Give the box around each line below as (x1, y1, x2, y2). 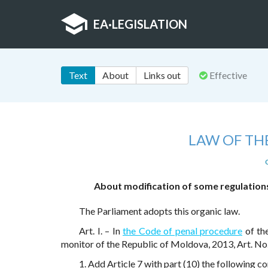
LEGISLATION (112, 17, 187, 31)
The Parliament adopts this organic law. (79, 205, 240, 217)
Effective (208, 69, 247, 81)
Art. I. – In (79, 225, 123, 237)
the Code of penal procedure (123, 225, 242, 237)
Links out (144, 69, 181, 81)
